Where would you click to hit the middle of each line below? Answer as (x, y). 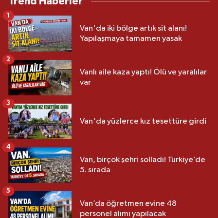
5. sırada (95, 170)
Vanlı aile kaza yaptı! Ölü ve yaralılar (143, 73)
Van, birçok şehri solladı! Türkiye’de (143, 160)
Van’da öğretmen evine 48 (128, 204)
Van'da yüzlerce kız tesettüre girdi (143, 121)
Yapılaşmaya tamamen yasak (131, 38)
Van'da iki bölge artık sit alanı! (133, 28)
